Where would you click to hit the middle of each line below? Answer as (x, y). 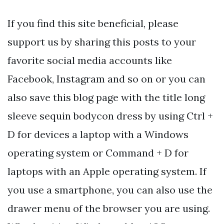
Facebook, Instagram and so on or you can (106, 79)
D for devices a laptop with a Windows (98, 134)
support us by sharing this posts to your (102, 42)
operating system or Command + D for (98, 153)
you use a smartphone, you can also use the (110, 190)
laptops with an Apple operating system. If (107, 171)
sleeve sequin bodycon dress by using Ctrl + (110, 116)
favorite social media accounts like (90, 60)
